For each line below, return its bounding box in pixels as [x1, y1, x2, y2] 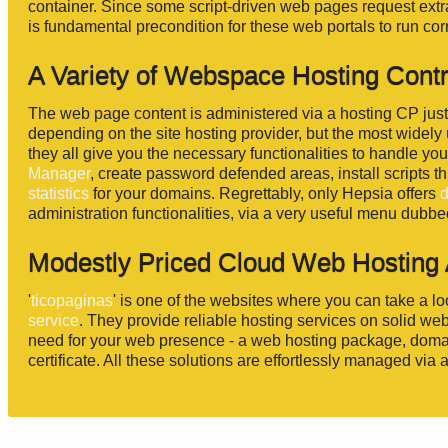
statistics [28, 185, 89, 202]
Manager [28, 165, 90, 182]
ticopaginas [31, 292, 113, 309]
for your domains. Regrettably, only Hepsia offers [89, 185, 440, 202]
